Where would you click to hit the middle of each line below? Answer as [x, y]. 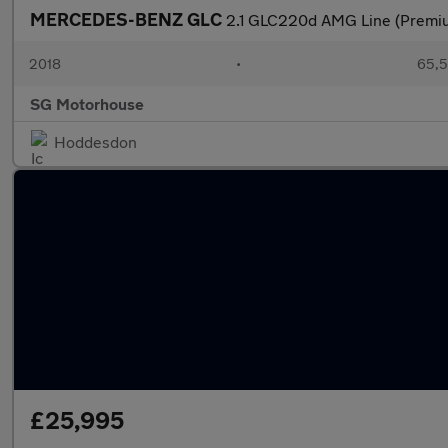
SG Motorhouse [87, 103]
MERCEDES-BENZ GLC [128, 19]
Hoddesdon [95, 141]
